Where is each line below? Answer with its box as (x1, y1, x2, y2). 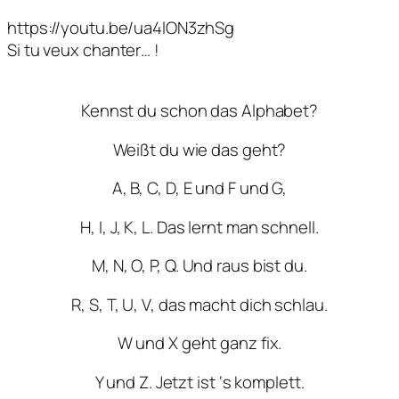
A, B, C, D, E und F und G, (111, 176, 288, 199)
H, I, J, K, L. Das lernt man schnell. (80, 215, 319, 239)
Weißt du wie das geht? (112, 137, 287, 161)
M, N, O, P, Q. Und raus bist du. (92, 254, 307, 277)
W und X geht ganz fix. (117, 331, 282, 354)
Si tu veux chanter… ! (7, 37, 159, 61)
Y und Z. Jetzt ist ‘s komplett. (94, 370, 305, 394)
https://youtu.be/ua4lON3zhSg (7, 15, 235, 39)
